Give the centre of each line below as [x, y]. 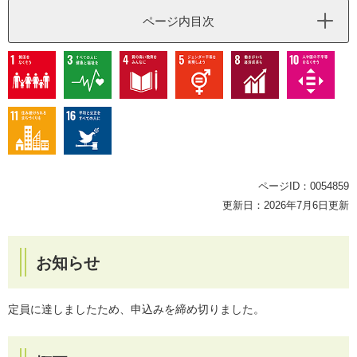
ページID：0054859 [304, 186]
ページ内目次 [178, 21]
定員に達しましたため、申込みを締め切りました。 [136, 309]
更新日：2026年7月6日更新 [286, 205]
